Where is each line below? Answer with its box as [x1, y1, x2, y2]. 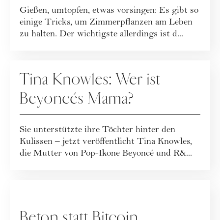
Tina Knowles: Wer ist [20, 70, 161, 89]
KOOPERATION [20, 179, 85, 189]
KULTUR [20, 60, 53, 70]
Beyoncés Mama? [20, 89, 134, 109]
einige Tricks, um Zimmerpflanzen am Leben [20, 18, 192, 27]
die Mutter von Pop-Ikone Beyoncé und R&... [20, 149, 192, 159]
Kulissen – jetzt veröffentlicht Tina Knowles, [20, 137, 192, 147]
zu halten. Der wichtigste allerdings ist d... [20, 30, 183, 39]
